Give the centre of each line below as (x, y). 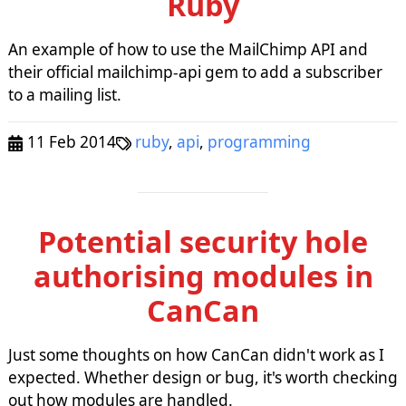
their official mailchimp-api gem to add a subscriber (195, 72)
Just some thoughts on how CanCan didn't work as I (196, 354)
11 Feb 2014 (69, 141)
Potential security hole (203, 242)
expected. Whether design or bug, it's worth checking (203, 377)
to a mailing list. (64, 94)
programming (260, 141)
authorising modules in (203, 276)
